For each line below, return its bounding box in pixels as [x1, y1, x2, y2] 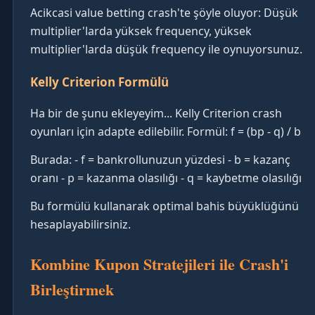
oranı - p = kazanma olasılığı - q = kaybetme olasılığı [30, 170, 302, 186]
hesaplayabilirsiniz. [30, 217, 131, 232]
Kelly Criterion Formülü [30, 74, 169, 90]
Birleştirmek [30, 278, 114, 301]
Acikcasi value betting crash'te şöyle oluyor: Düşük [30, 5, 298, 20]
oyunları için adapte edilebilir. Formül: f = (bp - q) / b [30, 124, 301, 139]
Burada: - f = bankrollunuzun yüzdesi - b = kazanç [30, 152, 290, 167]
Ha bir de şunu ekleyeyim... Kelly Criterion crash [30, 105, 282, 121]
